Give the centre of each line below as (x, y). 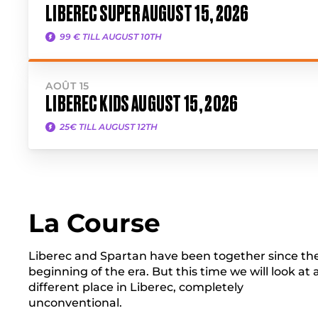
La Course (94, 223)
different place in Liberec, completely (136, 287)
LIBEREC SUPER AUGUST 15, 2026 (147, 13)
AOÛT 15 (67, 86)
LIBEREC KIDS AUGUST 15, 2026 (142, 104)
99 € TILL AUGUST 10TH (111, 37)
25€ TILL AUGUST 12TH (109, 127)
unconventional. (75, 303)
